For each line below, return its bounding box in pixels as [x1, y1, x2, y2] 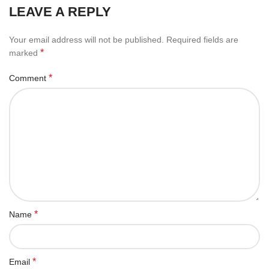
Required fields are [166, 35, 238, 45]
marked [9, 48, 40, 58]
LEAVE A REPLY [9, 4, 111, 20]
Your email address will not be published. [9, 35, 164, 45]
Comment [9, 73, 49, 83]
